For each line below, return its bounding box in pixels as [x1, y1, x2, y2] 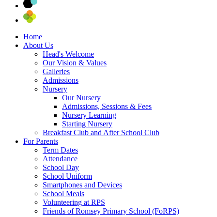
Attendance [43, 154, 77, 163]
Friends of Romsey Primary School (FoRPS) [43, 206, 179, 215]
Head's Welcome [43, 49, 94, 58]
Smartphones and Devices [43, 180, 122, 189]
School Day [43, 163, 79, 171]
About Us [23, 41, 53, 49]
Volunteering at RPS [43, 198, 105, 206]
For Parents [23, 137, 58, 145]
